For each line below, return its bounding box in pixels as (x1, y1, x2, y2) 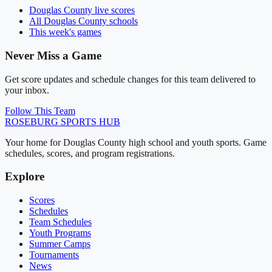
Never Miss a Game (5, 49, 101, 62)
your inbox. (5, 84, 49, 95)
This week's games (29, 27, 101, 38)
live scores (92, 5, 135, 16)
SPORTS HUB (58, 116, 120, 127)
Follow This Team (5, 105, 75, 116)
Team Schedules (29, 217, 92, 228)
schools (107, 16, 138, 27)
